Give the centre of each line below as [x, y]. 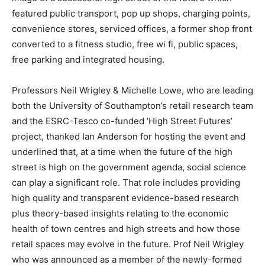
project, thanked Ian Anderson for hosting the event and [129, 137]
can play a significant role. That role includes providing [126, 183]
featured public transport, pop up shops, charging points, [131, 14]
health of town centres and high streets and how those [126, 229]
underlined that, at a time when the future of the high [122, 152]
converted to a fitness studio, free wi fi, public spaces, [125, 44]
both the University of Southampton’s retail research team [132, 106]
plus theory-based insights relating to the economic [120, 214]
